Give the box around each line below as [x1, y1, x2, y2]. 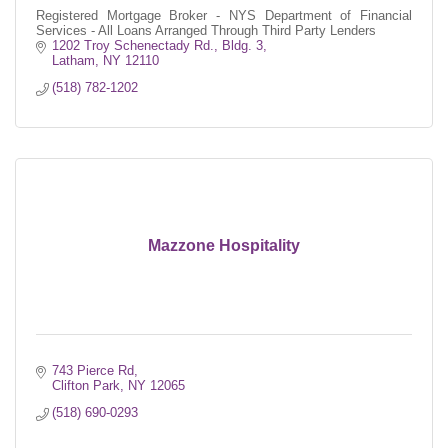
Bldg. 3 [222, 38, 264, 54]
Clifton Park [52, 378, 121, 394]
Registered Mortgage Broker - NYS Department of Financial [36, 8, 412, 24]
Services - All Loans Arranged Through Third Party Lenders [36, 23, 376, 39]
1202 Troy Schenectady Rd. [52, 38, 215, 54]
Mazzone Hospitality [148, 237, 300, 255]
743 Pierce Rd [52, 363, 135, 379]
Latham [52, 53, 96, 69]
